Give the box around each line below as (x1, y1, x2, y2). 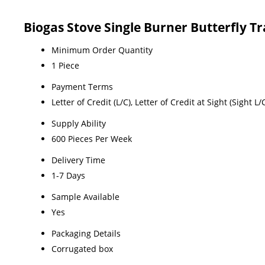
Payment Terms (51, 80, 113, 92)
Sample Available (51, 190, 119, 202)
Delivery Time (51, 154, 105, 166)
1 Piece (51, 59, 79, 71)
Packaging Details (51, 227, 121, 239)
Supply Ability (51, 117, 106, 129)
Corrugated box (51, 243, 113, 254)
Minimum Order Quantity (51, 44, 153, 56)
